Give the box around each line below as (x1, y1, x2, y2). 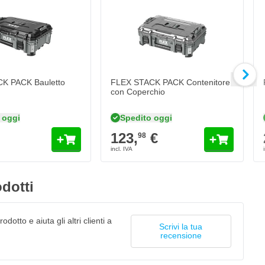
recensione (160, 231, 202, 241)
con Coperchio (111, 87, 165, 97)
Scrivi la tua (159, 222, 203, 232)
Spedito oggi (120, 112, 172, 122)
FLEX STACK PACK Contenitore (111, 77, 230, 88)
